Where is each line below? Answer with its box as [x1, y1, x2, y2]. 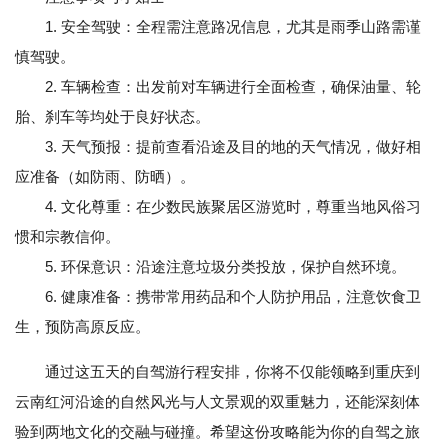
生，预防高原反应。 [15, 318, 150, 336]
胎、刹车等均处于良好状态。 [15, 108, 210, 126]
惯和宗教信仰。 [15, 228, 120, 246]
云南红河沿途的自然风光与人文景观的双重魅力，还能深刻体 [15, 393, 420, 411]
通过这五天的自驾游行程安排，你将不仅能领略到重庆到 [45, 363, 420, 381]
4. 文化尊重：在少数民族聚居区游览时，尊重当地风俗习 [15, 198, 421, 216]
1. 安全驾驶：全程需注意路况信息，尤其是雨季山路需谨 [15, 18, 421, 36]
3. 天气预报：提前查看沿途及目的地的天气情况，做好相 [15, 138, 421, 156]
